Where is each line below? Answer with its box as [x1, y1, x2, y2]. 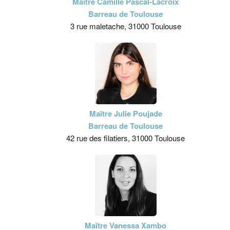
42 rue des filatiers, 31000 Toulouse [66, 132, 185, 143]
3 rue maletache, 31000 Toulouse [70, 21, 181, 31]
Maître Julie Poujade [89, 108, 162, 119]
